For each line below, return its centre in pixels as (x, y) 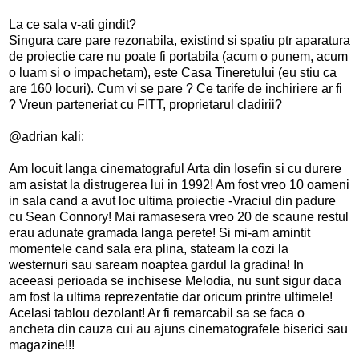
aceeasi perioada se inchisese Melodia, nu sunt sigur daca (175, 280)
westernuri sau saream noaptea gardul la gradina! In (156, 264)
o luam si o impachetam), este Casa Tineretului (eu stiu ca (173, 72)
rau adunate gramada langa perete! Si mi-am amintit (163, 232)
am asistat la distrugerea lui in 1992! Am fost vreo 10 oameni (179, 184)
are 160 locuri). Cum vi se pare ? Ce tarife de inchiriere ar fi (175, 88)
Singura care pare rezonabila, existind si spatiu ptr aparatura (179, 40)
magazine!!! (42, 345)
